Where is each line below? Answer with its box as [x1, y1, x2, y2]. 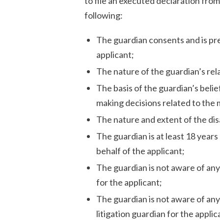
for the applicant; [96, 177, 162, 188]
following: [84, 10, 123, 21]
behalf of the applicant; [96, 145, 185, 156]
